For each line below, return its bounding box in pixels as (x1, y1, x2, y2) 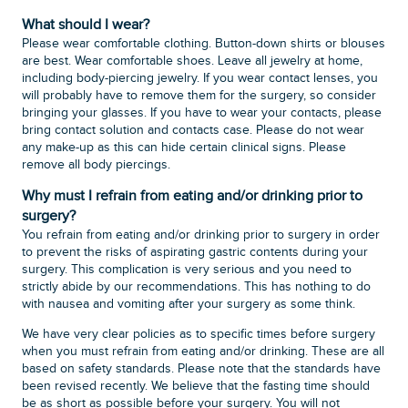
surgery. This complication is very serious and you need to (22, 262, 352, 278)
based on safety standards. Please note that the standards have (22, 362, 382, 377)
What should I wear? (22, 16, 150, 35)
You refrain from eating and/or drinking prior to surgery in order (22, 228, 381, 243)
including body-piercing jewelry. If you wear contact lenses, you (22, 71, 379, 87)
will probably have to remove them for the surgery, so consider (22, 88, 377, 104)
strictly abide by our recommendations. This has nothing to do (22, 280, 372, 295)
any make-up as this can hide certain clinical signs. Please (22, 140, 347, 156)
